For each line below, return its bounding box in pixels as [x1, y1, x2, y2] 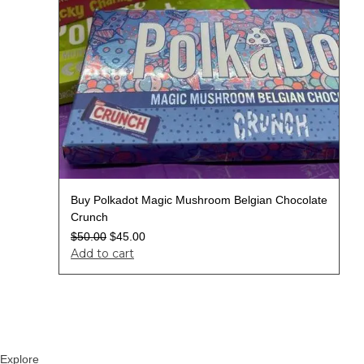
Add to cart [71, 245, 134, 261]
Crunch [71, 210, 108, 223]
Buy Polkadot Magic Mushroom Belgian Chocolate [71, 193, 327, 206]
